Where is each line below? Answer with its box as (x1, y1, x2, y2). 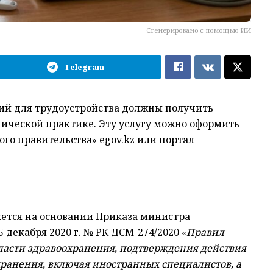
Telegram (64, 61, 105, 73)
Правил (186, 225, 224, 239)
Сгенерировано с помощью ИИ (146, 25, 252, 35)
